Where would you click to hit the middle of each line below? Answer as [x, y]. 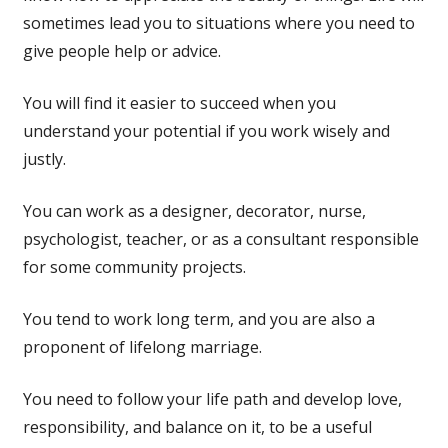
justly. [44, 158]
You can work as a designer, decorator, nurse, [194, 210]
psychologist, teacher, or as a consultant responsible [220, 238]
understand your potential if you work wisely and [206, 130]
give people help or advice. [121, 50]
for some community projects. [134, 266]
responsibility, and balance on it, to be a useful [197, 426]
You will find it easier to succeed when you [179, 102]
